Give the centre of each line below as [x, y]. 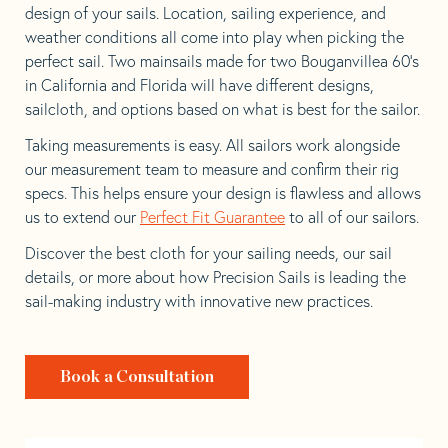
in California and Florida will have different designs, [199, 84]
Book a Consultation [137, 376]
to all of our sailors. [352, 216]
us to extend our [82, 216]
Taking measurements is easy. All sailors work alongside [212, 144]
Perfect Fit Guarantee [212, 216]
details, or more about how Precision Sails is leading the [215, 276]
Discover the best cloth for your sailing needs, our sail [208, 252]
